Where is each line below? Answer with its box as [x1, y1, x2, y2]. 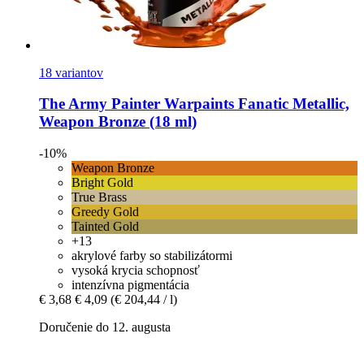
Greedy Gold [71, 205, 139, 219]
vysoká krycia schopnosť [71, 263, 200, 278]
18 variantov [39, 65, 103, 80]
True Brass [71, 190, 127, 205]
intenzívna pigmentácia [71, 278, 189, 292]
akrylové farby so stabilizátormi [71, 249, 232, 263]
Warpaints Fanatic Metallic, [160, 95, 349, 113]
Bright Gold [71, 175, 133, 190]
